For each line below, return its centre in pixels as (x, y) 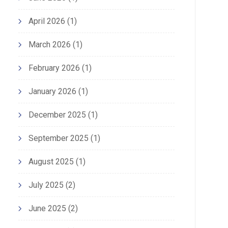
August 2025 (51, 162)
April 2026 (47, 21)
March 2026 (49, 45)
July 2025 (46, 185)
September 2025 (58, 138)
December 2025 (57, 115)
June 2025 (47, 209)
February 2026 (54, 68)
